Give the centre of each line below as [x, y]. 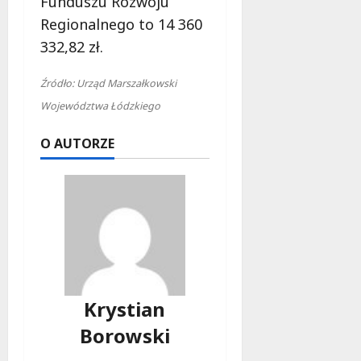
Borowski [124, 335]
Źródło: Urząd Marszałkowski [108, 83]
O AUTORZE [77, 143]
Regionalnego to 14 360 [121, 24]
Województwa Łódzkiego [100, 106]
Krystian [125, 309]
